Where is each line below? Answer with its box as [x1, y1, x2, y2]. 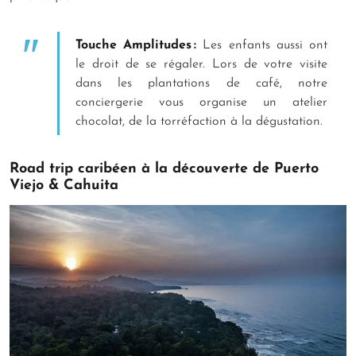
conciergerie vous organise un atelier [75, 96, 327, 110]
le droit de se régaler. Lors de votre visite [75, 58, 327, 72]
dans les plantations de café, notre [75, 77, 327, 91]
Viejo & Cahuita [10, 178, 123, 194]
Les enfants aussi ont [196, 39, 328, 52]
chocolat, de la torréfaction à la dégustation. [75, 115, 327, 129]
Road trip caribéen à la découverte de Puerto [10, 161, 319, 177]
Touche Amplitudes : [75, 39, 197, 52]
